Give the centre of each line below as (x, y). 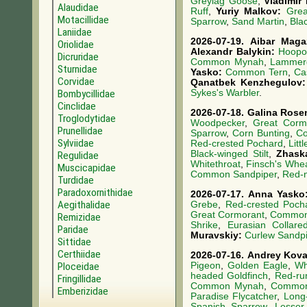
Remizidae (79, 217)
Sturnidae (77, 69)
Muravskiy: (218, 235)
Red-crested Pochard (237, 143)
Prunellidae (80, 131)
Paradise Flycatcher (234, 296)
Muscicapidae (87, 168)
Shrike (204, 225)
